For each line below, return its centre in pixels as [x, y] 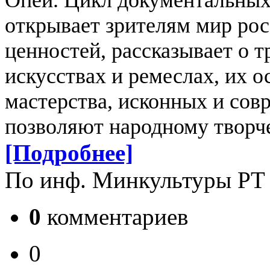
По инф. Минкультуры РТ [135, 180]
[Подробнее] [69, 153]
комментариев [115, 217]
